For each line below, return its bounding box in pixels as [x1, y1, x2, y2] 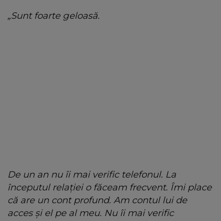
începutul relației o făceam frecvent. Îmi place [7, 182, 212, 193]
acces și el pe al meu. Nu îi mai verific [7, 207, 174, 219]
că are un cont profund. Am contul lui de [7, 194, 187, 206]
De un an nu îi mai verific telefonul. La [7, 169, 176, 181]
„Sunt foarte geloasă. [7, 10, 100, 22]
